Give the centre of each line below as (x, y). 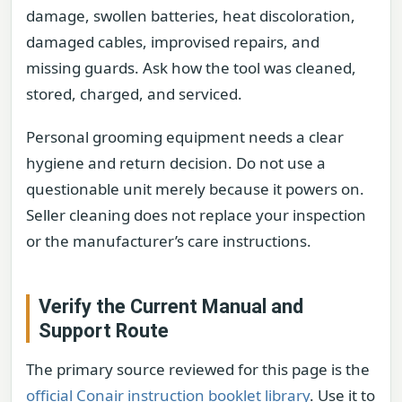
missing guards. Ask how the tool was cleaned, (191, 68)
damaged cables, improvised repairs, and (173, 42)
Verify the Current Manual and (171, 306)
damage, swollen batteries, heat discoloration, (191, 16)
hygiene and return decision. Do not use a (176, 162)
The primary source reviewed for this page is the (198, 369)
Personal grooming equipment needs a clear (185, 136)
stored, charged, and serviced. (134, 94)
